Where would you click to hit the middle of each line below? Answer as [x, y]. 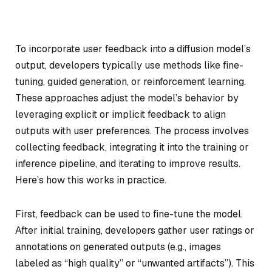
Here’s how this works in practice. [91, 180]
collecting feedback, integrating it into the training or [132, 147]
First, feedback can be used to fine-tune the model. [129, 214]
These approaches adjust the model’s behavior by [127, 98]
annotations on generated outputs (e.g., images [118, 246]
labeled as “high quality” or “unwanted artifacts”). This [135, 263]
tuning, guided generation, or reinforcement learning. [131, 82]
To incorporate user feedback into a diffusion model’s [133, 49]
